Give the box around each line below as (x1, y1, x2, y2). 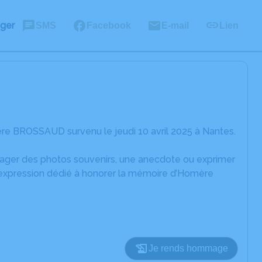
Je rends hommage (149, 243, 228, 253)
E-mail (161, 20, 189, 30)
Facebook (87, 20, 131, 30)
